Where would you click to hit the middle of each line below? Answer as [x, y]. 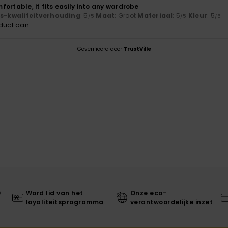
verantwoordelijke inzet [172, 202]
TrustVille [137, 49]
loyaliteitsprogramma [65, 202]
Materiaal [155, 16]
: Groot [126, 16]
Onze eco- [148, 193]
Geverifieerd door [100, 49]
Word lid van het [54, 193]
